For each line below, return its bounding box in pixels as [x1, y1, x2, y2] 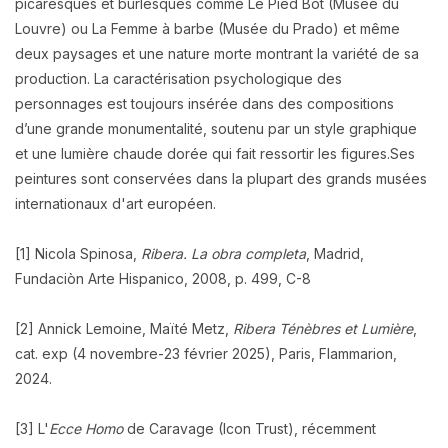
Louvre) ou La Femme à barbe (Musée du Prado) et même [15, 20, 400, 38]
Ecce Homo [49, 419, 123, 437]
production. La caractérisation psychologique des [15, 70, 342, 88]
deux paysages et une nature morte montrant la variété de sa [15, 45, 419, 63]
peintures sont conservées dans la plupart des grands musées [15, 170, 427, 188]
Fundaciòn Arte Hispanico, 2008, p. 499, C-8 [15, 270, 311, 288]
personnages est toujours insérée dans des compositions [15, 95, 394, 113]
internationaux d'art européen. [15, 195, 216, 213]
